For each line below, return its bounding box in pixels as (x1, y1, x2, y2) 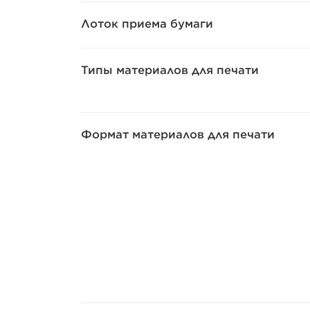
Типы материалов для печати (81, 63, 259, 77)
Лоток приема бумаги (81, 17, 213, 30)
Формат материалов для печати (81, 127, 275, 141)
